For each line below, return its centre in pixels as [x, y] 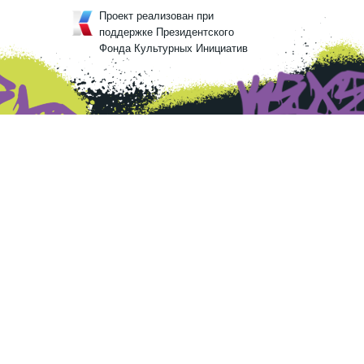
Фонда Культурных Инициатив [173, 48]
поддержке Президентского [167, 32]
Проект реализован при [156, 16]
